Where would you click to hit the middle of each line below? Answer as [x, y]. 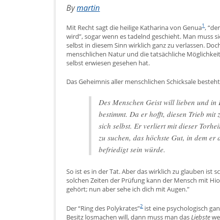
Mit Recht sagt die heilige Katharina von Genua [134, 27]
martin [88, 8]
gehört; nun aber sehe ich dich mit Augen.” [128, 189]
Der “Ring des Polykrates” [103, 208]
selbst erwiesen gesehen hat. [108, 63]
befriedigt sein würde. [132, 149]
